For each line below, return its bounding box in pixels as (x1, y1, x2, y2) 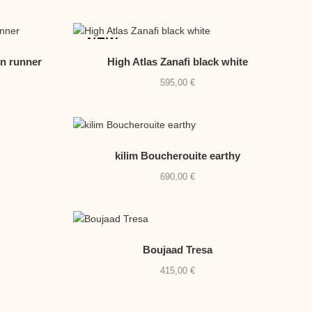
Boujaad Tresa (142, 244, 212, 256)
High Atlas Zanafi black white (107, 56, 248, 68)
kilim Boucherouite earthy (114, 150, 240, 162)
